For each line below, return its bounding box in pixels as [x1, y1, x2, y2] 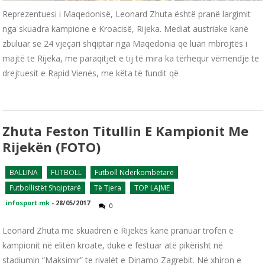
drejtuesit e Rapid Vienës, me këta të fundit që [2, 67, 179, 79]
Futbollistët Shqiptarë [9, 183, 82, 193]
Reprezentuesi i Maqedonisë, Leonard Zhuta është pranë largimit [2, 8, 251, 20]
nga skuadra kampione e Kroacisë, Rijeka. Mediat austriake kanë [2, 23, 249, 35]
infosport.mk [5, 198, 50, 208]
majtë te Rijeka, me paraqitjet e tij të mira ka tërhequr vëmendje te [2, 53, 260, 64]
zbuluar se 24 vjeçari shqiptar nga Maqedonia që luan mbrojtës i [2, 38, 248, 50]
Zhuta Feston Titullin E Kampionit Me [2, 122, 249, 140]
